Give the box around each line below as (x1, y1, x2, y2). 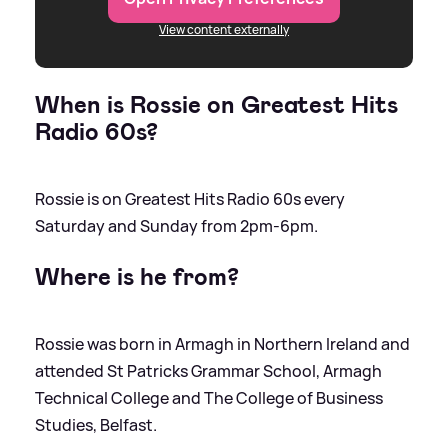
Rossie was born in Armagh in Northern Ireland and (35, 332, 410, 355)
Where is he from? (35, 260, 239, 293)
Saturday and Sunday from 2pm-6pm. (35, 214, 318, 237)
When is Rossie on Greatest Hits (35, 88, 398, 121)
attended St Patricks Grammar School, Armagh (35, 359, 382, 382)
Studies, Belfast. (35, 413, 157, 436)
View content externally (159, 20, 289, 38)
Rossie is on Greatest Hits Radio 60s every (35, 187, 345, 210)
